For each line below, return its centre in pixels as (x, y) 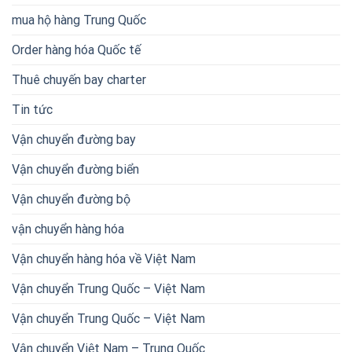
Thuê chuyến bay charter (79, 79)
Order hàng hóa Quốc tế (76, 49)
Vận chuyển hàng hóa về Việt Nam (104, 258)
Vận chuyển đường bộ (71, 199)
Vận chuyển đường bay (74, 139)
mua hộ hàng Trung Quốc (79, 20)
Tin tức (32, 109)
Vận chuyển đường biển (75, 169)
